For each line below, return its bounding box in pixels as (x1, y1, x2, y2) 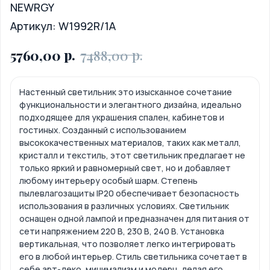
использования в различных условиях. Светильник (19, 200, 229, 212)
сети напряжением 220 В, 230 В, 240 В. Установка (19, 225, 224, 237)
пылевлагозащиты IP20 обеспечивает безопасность (19, 187, 239, 199)
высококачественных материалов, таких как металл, (19, 137, 241, 149)
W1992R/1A (58, 19, 116, 33)
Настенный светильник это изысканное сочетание (19, 86, 232, 98)
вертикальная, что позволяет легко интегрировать (19, 238, 236, 250)
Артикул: (10, 19, 58, 33)
